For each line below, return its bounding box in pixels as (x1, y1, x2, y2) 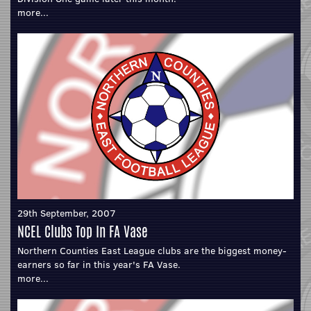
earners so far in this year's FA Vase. (17, 257, 180, 271)
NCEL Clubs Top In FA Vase (17, 221, 148, 242)
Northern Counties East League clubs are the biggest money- (17, 243, 287, 258)
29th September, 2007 (17, 205, 116, 220)
